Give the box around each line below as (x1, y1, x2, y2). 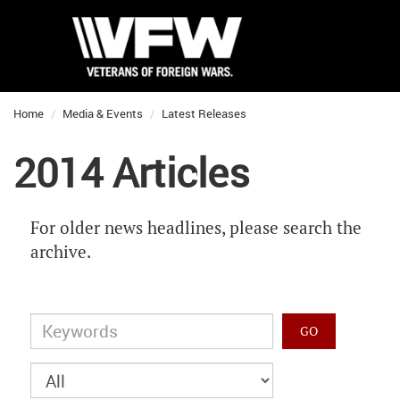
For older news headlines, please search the (30, 217, 362, 239)
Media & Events (62, 105, 143, 121)
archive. (30, 241, 91, 263)
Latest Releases (162, 105, 246, 121)
